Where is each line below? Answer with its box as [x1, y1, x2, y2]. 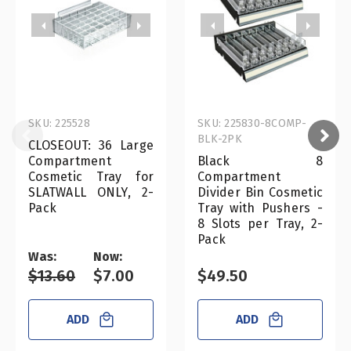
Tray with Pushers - [197, 201, 323, 216]
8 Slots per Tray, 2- [197, 216, 323, 232]
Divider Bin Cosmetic [197, 185, 323, 201]
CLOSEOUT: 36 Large [28, 138, 154, 154]
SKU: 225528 [28, 117, 90, 131]
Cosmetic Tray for [28, 169, 154, 185]
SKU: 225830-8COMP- [197, 117, 307, 131]
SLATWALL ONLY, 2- [28, 185, 154, 201]
